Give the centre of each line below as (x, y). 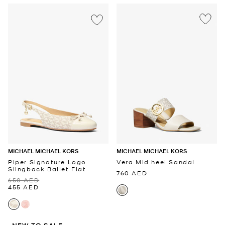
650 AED (24, 180)
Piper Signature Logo (47, 162)
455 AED (24, 187)
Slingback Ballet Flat (47, 169)
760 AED (132, 173)
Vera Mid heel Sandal (156, 162)
